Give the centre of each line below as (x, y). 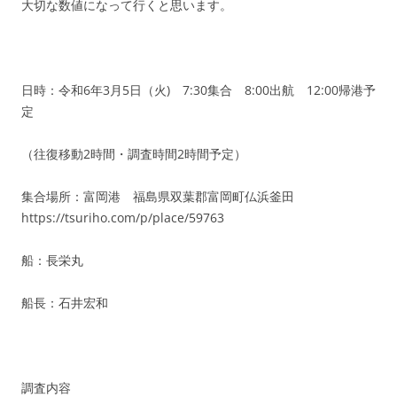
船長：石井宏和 (65, 303)
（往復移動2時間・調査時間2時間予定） (134, 154)
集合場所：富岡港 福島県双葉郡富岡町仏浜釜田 (164, 196)
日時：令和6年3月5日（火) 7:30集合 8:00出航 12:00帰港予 (198, 90)
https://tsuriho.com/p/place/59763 (123, 218)
